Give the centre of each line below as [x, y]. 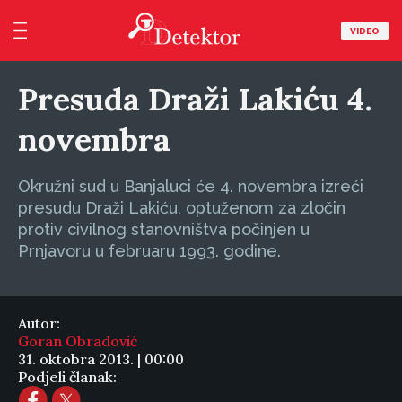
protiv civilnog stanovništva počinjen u [164, 229]
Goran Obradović [78, 341]
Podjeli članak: [67, 377]
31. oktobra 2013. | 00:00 [101, 359]
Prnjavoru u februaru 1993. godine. [149, 251]
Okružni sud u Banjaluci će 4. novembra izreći [191, 186]
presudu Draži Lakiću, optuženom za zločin [182, 208]
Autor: [39, 323]
